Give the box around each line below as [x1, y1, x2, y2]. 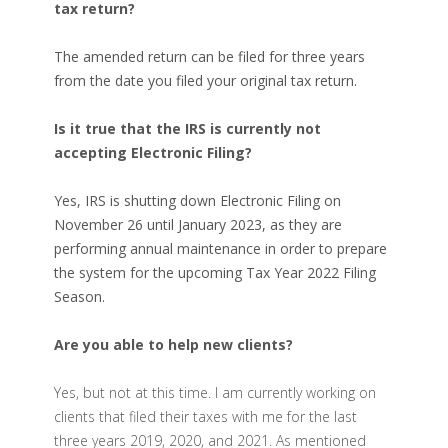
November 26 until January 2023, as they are [54, 215, 342, 234]
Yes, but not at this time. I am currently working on [54, 383, 376, 402]
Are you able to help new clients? [54, 335, 293, 354]
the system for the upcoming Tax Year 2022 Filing [54, 263, 376, 282]
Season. [54, 287, 105, 306]
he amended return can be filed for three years [63, 47, 365, 66]
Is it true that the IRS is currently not [54, 119, 321, 138]
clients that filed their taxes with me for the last [54, 407, 357, 426]
